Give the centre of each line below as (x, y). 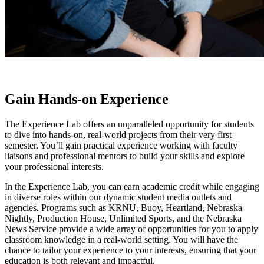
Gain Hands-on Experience (87, 99)
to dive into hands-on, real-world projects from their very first (118, 134)
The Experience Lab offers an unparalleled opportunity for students (129, 124)
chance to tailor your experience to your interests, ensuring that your (131, 250)
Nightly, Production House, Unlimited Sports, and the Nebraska (123, 218)
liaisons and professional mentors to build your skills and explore (125, 156)
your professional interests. (55, 166)
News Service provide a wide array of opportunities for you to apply (131, 229)
